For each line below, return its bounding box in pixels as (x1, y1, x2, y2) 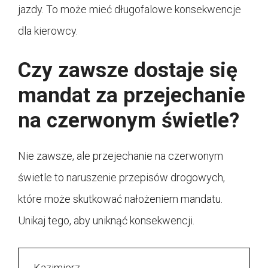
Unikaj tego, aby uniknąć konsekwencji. (18, 214, 194, 227)
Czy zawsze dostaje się (18, 57, 237, 83)
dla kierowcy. (18, 24, 78, 37)
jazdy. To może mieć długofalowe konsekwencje (18, 2, 241, 16)
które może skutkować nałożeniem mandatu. (18, 192, 223, 205)
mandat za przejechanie (18, 83, 245, 108)
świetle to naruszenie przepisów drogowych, (18, 170, 225, 184)
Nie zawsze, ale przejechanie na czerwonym (18, 149, 223, 162)
